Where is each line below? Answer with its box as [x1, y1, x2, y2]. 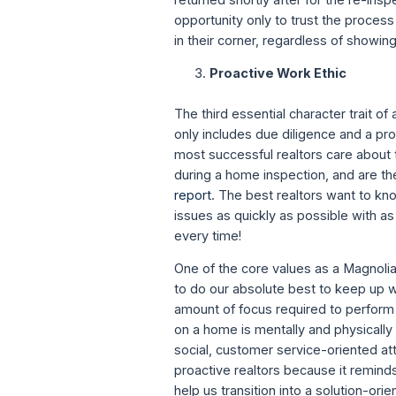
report [174, 187, 212, 203]
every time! [174, 228, 242, 244]
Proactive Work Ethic [209, 65, 347, 81]
